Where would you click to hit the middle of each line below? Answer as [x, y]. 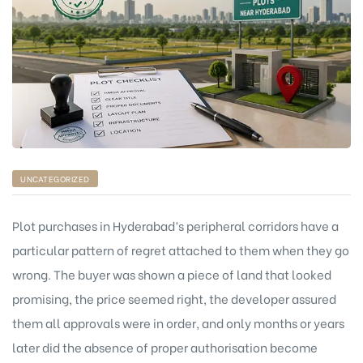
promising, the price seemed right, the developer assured [174, 299]
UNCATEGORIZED [55, 178]
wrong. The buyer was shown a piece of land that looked [172, 274]
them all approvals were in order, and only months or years [178, 323]
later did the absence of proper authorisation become [165, 347]
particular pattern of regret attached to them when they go [181, 250]
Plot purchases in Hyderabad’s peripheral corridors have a [175, 226]
